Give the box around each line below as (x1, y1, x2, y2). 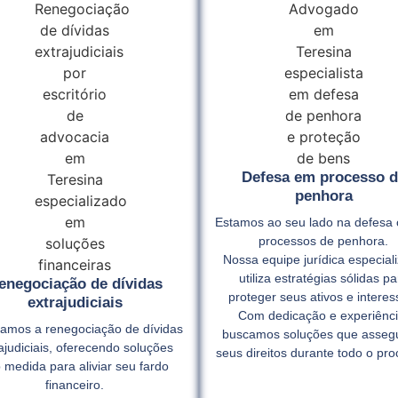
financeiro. (45, 378, 104, 392)
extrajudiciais (27, 294, 123, 311)
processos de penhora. (259, 234, 388, 248)
